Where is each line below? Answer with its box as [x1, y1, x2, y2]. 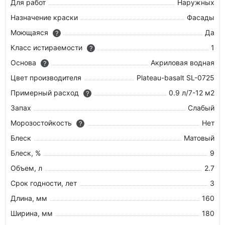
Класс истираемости [11, 43, 84, 52]
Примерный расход [11, 88, 81, 97]
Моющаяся [11, 28, 50, 37]
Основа [11, 58, 38, 67]
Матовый [184, 134, 214, 142]
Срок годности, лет [11, 179, 77, 187]
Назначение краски [11, 13, 78, 22]
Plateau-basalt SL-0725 [137, 73, 214, 82]
